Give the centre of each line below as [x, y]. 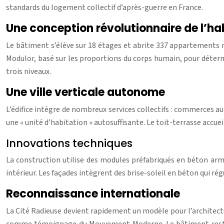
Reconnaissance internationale [93, 194]
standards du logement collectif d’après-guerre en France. [104, 8]
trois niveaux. [28, 72]
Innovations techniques [69, 143]
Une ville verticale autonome [85, 92]
